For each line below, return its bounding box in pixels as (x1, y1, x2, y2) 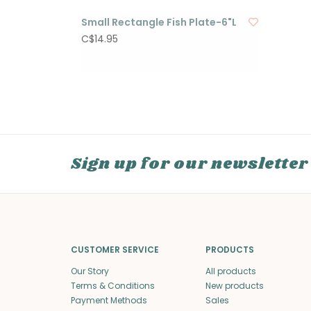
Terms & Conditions (71, 279, 155, 292)
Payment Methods (71, 294, 147, 306)
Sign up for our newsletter (71, 152, 308, 176)
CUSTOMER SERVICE (71, 243, 159, 255)
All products (205, 264, 256, 277)
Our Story (71, 264, 109, 277)
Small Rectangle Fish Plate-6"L (81, 15, 237, 29)
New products (205, 279, 264, 292)
